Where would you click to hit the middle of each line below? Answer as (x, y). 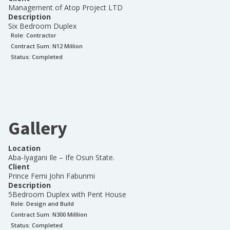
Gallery (38, 128)
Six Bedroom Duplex (42, 26)
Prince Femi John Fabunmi (52, 176)
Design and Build (50, 204)
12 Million (70, 46)
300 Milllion (72, 214)
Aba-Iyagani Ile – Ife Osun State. (61, 157)
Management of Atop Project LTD (65, 7)
